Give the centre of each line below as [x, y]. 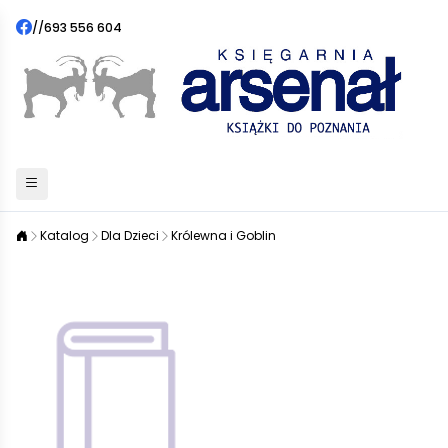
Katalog [64, 235]
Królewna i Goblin [223, 235]
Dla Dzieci [130, 235]
